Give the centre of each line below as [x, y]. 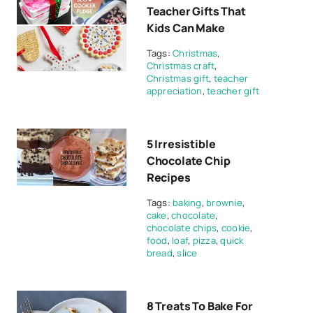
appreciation [174, 91]
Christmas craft [181, 66]
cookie [236, 228]
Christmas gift [178, 78]
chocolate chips [182, 228]
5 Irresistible [181, 144]
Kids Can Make [185, 28]
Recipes [168, 177]
